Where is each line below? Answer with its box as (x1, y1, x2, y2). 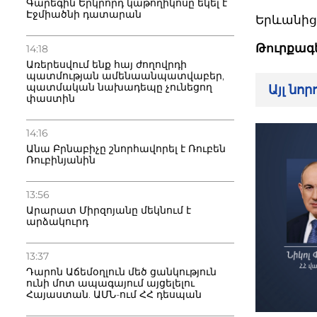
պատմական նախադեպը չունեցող (26, 81, 212, 93)
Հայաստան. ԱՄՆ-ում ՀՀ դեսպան (26, 288, 202, 301)
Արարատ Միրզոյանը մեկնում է (26, 204, 191, 217)
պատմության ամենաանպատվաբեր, (26, 69, 224, 82)
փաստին (26, 92, 75, 105)
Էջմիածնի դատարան (26, 8, 142, 21)
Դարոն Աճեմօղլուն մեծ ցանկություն (26, 265, 217, 278)
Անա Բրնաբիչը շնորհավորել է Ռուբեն (26, 142, 226, 155)
